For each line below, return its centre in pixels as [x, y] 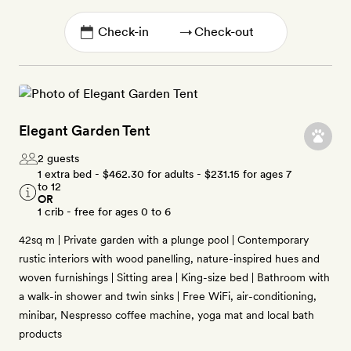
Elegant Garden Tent [85, 130]
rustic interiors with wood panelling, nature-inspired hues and [169, 259]
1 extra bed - [70, 174]
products [40, 334]
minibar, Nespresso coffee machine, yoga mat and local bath [166, 315]
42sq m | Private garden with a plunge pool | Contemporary [164, 240]
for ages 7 [266, 174]
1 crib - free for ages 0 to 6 [104, 212]
